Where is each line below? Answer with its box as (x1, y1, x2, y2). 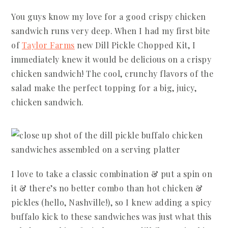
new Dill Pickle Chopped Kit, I (74, 40, 196, 50)
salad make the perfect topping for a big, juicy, (11, 82, 197, 93)
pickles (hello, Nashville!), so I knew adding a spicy (11, 197, 212, 208)
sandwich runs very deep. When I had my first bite (11, 25, 210, 36)
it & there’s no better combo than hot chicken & (11, 183, 203, 193)
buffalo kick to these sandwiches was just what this (11, 211, 212, 222)
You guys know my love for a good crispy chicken (11, 11, 206, 22)
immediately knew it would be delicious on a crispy (11, 54, 212, 65)
